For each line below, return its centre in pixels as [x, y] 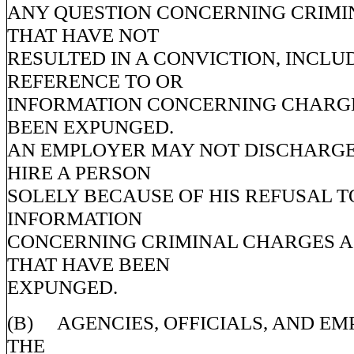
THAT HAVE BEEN [88, 264]
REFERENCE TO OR [95, 81]
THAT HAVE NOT [83, 35]
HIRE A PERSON [79, 172]
